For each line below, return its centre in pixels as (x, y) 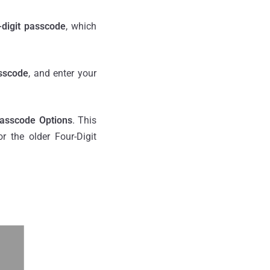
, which (81, 26)
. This (84, 120)
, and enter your (62, 73)
